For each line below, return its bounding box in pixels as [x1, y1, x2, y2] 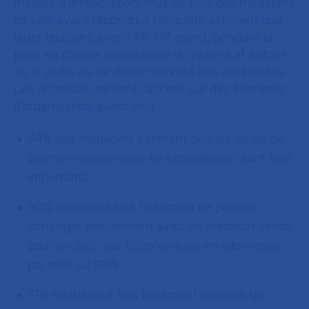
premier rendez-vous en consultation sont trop [28, 150, 291, 166]
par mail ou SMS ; [28, 257, 126, 272]
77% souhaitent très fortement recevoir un [28, 287, 265, 302]
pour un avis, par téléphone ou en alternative [28, 238, 281, 253]
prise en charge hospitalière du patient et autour [14, 47, 286, 62]
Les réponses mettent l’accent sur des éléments [14, 81, 286, 97]
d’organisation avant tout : [14, 99, 161, 114]
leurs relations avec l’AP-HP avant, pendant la [14, 30, 273, 45]
